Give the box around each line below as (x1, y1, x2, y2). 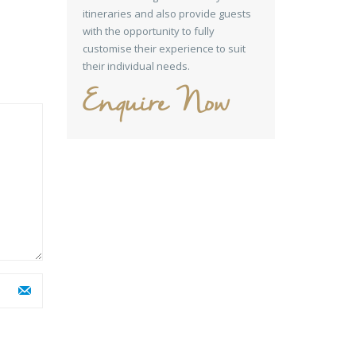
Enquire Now (82, 85, 229, 124)
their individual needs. (82, 59, 190, 73)
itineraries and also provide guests (82, 6, 251, 21)
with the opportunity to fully (82, 24, 215, 38)
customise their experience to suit (82, 41, 246, 56)
